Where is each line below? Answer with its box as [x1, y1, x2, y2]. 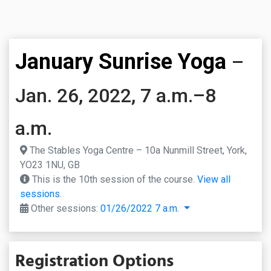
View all [197, 174, 230, 185]
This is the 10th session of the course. [30, 174, 197, 185]
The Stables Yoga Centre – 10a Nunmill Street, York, [27, 145, 247, 156]
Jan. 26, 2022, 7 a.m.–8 [15, 84, 216, 107]
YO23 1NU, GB [20, 159, 80, 171]
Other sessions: [28, 203, 100, 214]
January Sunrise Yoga [15, 49, 226, 74]
